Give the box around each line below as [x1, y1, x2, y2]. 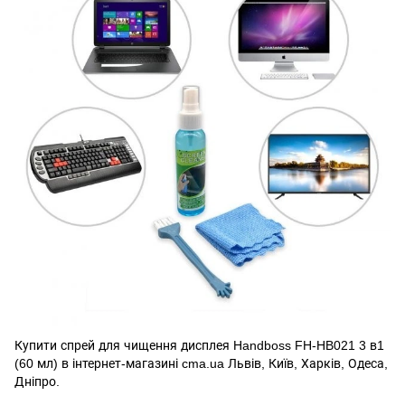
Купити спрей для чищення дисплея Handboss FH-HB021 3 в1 [14, 338, 384, 353]
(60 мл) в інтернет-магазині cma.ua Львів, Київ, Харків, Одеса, [14, 356, 388, 371]
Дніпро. [14, 374, 60, 389]
